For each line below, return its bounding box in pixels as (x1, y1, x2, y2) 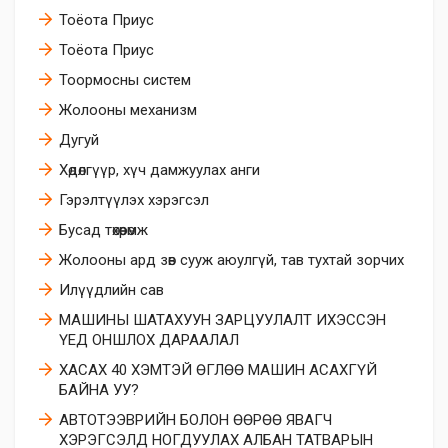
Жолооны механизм (59, 101, 197, 120)
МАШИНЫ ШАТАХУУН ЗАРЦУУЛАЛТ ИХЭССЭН (59, 311, 386, 330)
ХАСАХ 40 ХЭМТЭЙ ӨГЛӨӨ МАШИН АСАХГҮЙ (59, 361, 377, 380)
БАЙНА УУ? (59, 381, 139, 400)
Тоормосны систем (59, 71, 191, 90)
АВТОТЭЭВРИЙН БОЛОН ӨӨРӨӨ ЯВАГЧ (59, 411, 332, 430)
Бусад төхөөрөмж (59, 221, 148, 240)
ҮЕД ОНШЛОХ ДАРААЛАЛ (59, 331, 239, 350)
